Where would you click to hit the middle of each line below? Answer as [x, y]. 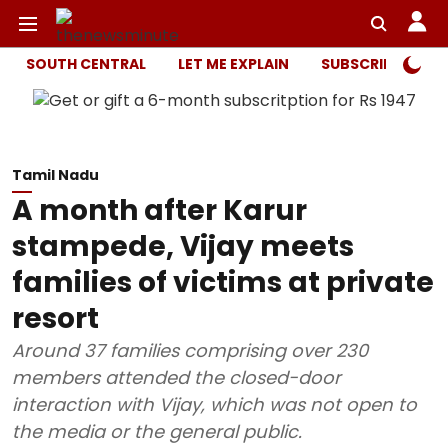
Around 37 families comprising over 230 [190, 350]
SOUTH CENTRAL [86, 64]
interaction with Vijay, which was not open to [214, 404]
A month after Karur [159, 210]
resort [55, 318]
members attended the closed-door [176, 377]
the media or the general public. [157, 431]
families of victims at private [223, 282]
